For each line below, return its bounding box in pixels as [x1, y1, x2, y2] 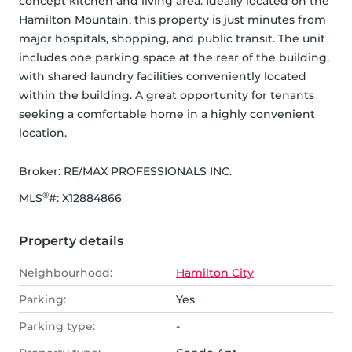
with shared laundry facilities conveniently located [19, 69, 306, 84]
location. [19, 126, 67, 141]
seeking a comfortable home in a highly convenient [19, 107, 315, 122]
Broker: [19, 164, 64, 179]
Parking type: [19, 319, 95, 334]
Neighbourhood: [19, 266, 112, 280]
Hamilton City [176, 266, 254, 280]
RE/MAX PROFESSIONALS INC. [64, 164, 232, 179]
